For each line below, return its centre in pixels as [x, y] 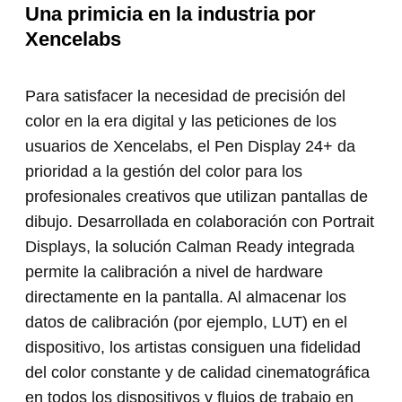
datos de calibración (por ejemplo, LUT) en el [187, 323]
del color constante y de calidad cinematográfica [198, 373]
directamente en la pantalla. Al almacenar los [186, 297]
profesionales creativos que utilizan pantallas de [197, 197]
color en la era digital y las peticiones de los [181, 122]
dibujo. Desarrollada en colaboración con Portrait [200, 222]
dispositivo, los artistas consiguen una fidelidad [193, 348]
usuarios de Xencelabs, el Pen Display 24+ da [191, 147]
